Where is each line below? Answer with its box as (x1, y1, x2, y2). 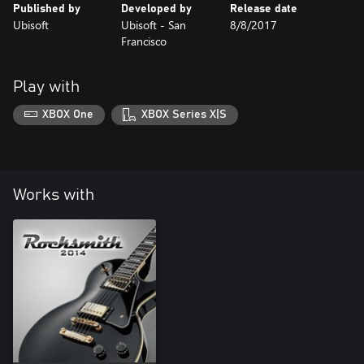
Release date (229, 2, 297, 15)
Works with (13, 187, 94, 204)
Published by (13, 2, 80, 15)
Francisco (121, 32, 167, 49)
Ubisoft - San (121, 16, 187, 32)
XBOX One (42, 109, 94, 121)
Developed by (121, 2, 193, 15)
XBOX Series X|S (141, 109, 227, 121)
